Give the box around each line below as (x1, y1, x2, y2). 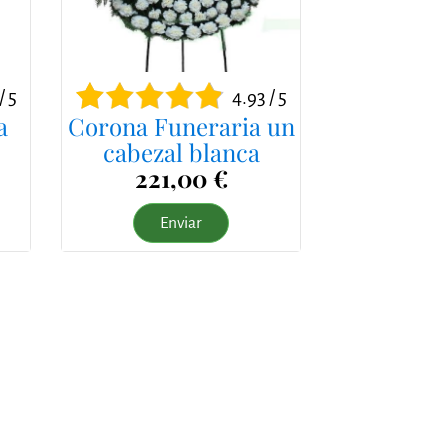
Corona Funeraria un (67, 109, 295, 142)
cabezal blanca (102, 135, 260, 168)
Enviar (160, 213, 202, 232)
